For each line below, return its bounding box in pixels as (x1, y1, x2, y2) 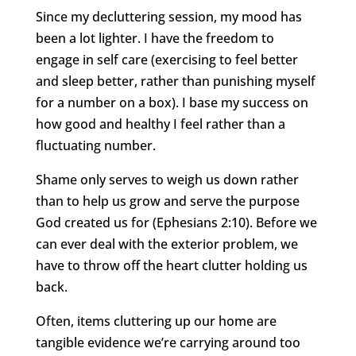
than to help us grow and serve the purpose (35, 192, 300, 210)
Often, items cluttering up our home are (35, 311, 277, 330)
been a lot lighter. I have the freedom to (35, 29, 274, 47)
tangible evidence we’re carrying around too (35, 333, 300, 351)
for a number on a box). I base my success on (35, 93, 308, 111)
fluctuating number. (35, 136, 156, 154)
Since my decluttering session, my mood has (35, 7, 302, 25)
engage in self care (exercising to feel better (35, 50, 298, 68)
